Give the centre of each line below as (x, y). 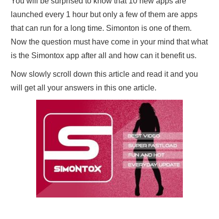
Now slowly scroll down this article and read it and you (105, 74)
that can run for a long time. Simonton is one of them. (101, 28)
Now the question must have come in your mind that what (109, 42)
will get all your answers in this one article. (84, 88)
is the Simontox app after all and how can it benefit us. (104, 55)
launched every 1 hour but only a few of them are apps (104, 14)
